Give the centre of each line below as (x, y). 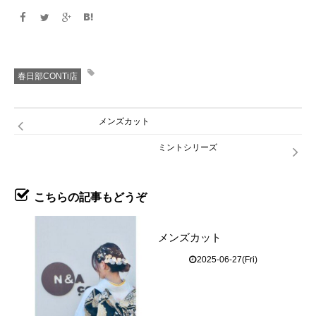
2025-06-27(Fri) (227, 260)
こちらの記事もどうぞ (90, 197)
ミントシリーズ (188, 147)
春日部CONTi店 (48, 76)
